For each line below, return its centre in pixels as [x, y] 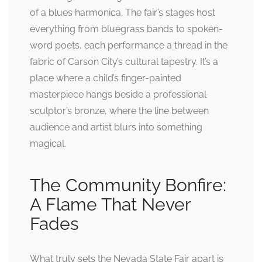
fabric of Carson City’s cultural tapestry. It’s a [124, 62]
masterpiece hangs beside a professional [118, 95]
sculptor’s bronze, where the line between [119, 111]
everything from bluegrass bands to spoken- [126, 29]
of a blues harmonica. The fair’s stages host [123, 13]
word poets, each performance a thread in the [129, 46]
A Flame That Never [110, 205]
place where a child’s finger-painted [106, 78]
